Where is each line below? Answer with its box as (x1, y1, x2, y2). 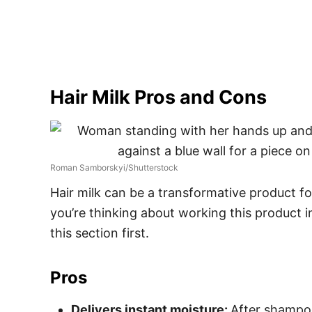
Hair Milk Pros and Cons (50, 86, 267, 109)
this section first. (50, 226, 153, 240)
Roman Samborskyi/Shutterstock (50, 162, 178, 173)
